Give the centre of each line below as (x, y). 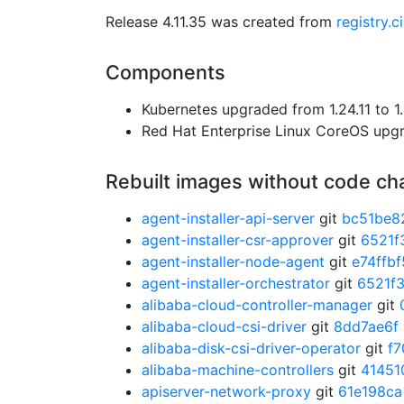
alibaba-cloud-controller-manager (257, 305)
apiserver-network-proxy (226, 391)
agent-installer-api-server (228, 218)
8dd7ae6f (366, 326)
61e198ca (370, 391)
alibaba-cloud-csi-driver (224, 326)
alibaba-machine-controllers (238, 370)
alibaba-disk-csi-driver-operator (251, 348)
